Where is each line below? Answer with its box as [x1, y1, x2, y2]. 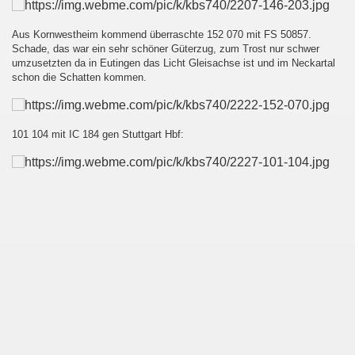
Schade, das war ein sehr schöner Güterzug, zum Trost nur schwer [12, 43, 319, 55]
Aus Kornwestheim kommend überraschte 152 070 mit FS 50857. [12, 29, 311, 40]
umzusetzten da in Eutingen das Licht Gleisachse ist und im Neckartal [12, 57, 335, 69]
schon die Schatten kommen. [12, 71, 147, 83]
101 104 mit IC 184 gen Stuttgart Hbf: [12, 128, 184, 140]
